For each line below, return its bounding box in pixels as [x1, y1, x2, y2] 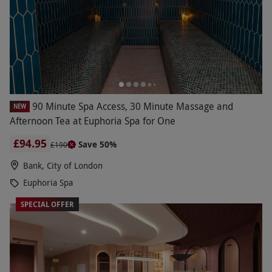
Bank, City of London [23, 160, 103, 172]
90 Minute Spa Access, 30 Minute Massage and [32, 100, 233, 114]
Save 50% [78, 138, 117, 151]
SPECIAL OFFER [21, 199, 74, 210]
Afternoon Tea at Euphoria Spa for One [10, 114, 175, 128]
